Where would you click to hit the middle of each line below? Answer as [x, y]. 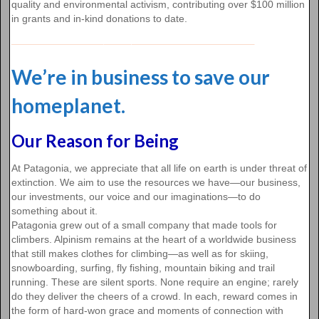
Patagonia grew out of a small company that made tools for [144, 225]
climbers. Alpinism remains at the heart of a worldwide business [154, 239]
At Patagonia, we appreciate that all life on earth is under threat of [159, 168]
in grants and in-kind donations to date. [99, 18]
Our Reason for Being [95, 140]
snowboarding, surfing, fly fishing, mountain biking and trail [143, 267]
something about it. [54, 210]
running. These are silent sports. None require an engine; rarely [155, 282]
